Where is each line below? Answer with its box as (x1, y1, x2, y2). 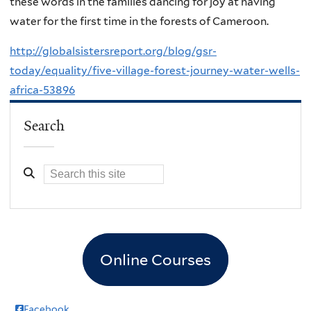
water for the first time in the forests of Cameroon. (10, 14, 269, 28)
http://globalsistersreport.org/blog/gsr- (10, 44, 217, 58)
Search (24, 116, 65, 135)
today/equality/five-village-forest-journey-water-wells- (10, 64, 300, 78)
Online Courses (100, 250, 211, 269)
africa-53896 (10, 83, 75, 97)
